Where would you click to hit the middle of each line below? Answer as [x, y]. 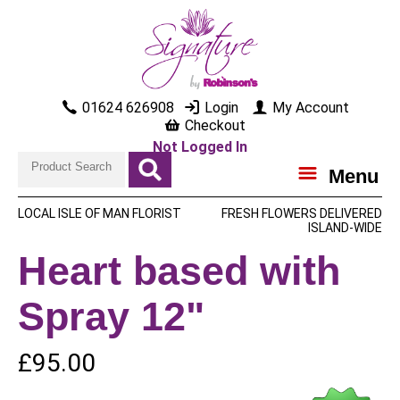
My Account [308, 108]
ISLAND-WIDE [345, 228]
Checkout [213, 125]
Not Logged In [200, 147]
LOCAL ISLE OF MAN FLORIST [100, 213]
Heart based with [179, 271]
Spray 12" [111, 316]
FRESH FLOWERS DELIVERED [301, 213]
